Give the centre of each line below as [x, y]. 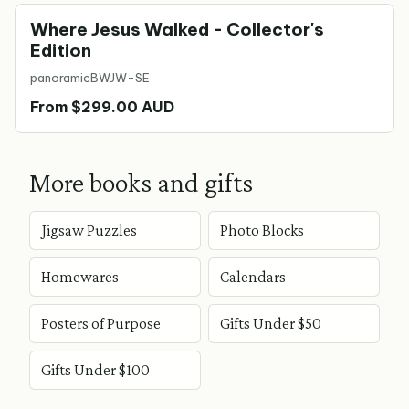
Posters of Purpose [101, 323]
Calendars [253, 277]
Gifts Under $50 [271, 323]
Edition [61, 50]
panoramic [60, 78]
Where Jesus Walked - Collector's [177, 29]
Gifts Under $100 [95, 370]
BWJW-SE [120, 78]
